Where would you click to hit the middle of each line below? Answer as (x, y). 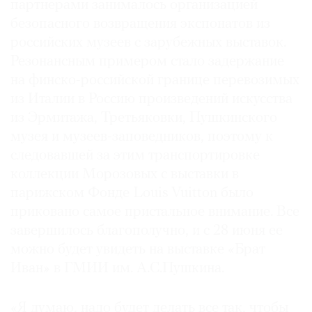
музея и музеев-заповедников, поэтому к (142, 136)
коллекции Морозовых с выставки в (125, 174)
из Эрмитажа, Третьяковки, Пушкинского (144, 118)
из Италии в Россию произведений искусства (151, 99)
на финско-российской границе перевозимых (155, 80)
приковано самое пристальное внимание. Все (155, 212)
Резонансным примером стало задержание (147, 61)
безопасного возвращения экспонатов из (140, 24)
